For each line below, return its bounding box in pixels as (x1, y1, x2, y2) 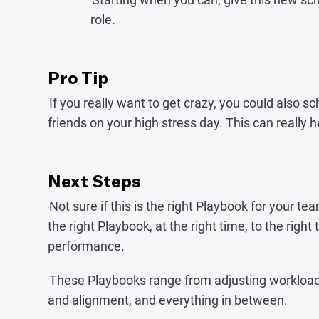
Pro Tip (48, 67, 109, 88)
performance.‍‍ (48, 239, 125, 253)
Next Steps (48, 170, 141, 191)
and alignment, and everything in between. (48, 293, 288, 308)
